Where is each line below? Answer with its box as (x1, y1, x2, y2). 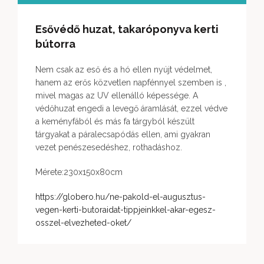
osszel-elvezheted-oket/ (35, 218, 131, 227)
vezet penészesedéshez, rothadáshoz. (35, 143, 182, 152)
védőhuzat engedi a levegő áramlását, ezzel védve (35, 104, 227, 113)
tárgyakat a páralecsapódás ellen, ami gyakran (35, 130, 210, 139)
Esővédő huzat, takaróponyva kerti (35, 23, 219, 35)
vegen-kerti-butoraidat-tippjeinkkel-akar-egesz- (35, 205, 216, 214)
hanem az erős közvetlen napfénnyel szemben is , (35, 78, 226, 87)
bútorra (35, 38, 75, 50)
